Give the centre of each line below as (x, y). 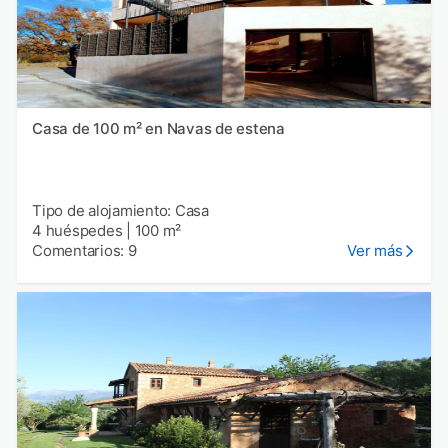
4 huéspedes (77, 231)
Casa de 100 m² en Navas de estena (158, 129)
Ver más (375, 251)
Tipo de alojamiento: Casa (120, 211)
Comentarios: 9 (84, 251)
